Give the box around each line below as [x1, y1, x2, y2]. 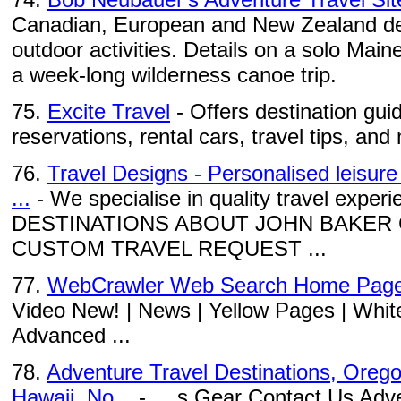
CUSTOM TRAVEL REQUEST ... [12, 236, 327, 260]
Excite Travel [47, 99, 170, 124]
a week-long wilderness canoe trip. [12, 63, 337, 87]
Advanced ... [12, 323, 131, 347]
